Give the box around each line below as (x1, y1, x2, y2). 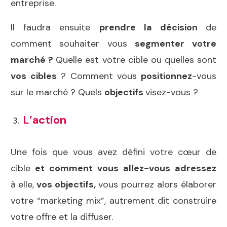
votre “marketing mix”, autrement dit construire (11, 194, 216, 207)
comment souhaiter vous (11, 37, 135, 50)
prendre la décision (99, 21, 206, 33)
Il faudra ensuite (11, 21, 99, 33)
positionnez (141, 69, 193, 82)
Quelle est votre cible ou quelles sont (56, 53, 216, 66)
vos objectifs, (33, 178, 96, 191)
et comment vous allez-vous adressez (30, 162, 216, 174)
